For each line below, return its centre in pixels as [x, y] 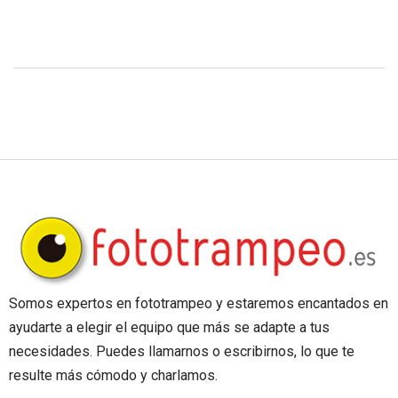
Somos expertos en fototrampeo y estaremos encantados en [199, 304]
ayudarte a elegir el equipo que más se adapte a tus [169, 328]
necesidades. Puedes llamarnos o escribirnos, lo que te [182, 352]
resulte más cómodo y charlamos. [113, 376]
